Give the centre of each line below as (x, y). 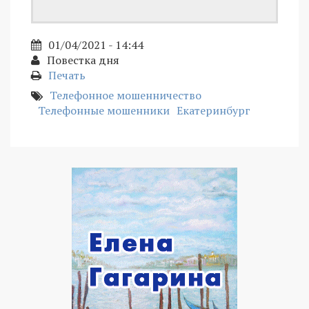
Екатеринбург (213, 110)
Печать (67, 75)
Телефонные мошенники (104, 110)
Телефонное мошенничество (126, 95)
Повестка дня (83, 60)
